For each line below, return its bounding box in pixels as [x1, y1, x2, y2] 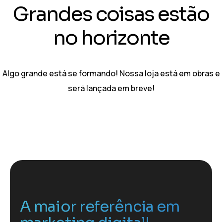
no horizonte [53, 25, 169, 51]
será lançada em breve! [67, 82, 155, 94]
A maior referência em [20, 197, 180, 216]
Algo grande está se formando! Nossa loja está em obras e [2, 67, 220, 79]
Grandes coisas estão [13, 1, 209, 27]
